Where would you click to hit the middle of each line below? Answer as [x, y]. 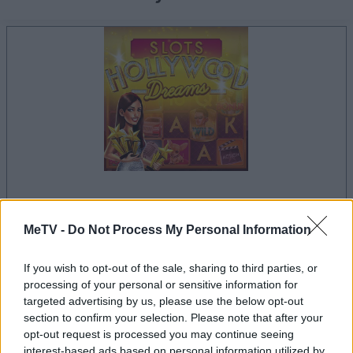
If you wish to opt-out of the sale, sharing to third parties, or [171, 268]
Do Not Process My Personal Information [190, 229]
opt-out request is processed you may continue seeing [159, 334]
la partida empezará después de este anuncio [181, 206]
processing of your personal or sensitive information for [161, 284]
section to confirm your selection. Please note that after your [173, 317]
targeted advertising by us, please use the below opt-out [163, 301]
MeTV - [46, 229]
